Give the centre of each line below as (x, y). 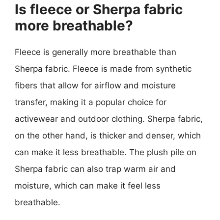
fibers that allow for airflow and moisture (95, 85)
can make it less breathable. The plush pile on (106, 152)
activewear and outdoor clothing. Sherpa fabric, (109, 119)
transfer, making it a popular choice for (91, 102)
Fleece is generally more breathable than (96, 52)
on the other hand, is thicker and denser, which (108, 135)
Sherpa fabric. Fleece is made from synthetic (103, 69)
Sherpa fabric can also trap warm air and (95, 169)
